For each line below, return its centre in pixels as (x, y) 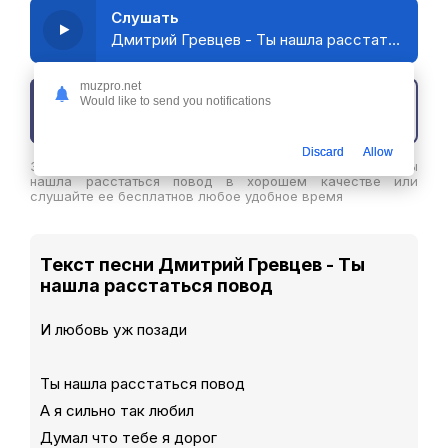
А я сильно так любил (117, 410)
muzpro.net (110, 86)
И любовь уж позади (113, 329)
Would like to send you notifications (175, 101)
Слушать (145, 17)
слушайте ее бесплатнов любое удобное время (186, 196)
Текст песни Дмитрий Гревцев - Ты (202, 264)
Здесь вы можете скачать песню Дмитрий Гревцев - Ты (224, 166)
